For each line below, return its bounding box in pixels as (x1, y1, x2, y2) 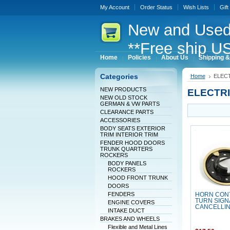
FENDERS (107, 191, 135, 197)
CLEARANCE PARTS (100, 109, 154, 115)
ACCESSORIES (100, 117, 140, 123)
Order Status (140, 4, 172, 10)
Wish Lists (183, 4, 209, 10)
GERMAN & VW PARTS (100, 101, 160, 107)
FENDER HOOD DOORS (100, 140, 165, 146)
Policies (127, 54, 151, 61)
